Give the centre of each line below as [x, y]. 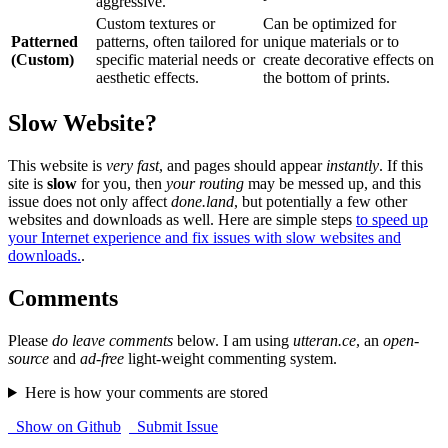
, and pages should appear [242, 166]
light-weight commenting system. [230, 358]
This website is [57, 166]
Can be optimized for [329, 24]
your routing [205, 184]
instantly [352, 166]
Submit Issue [173, 426]
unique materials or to [331, 42]
